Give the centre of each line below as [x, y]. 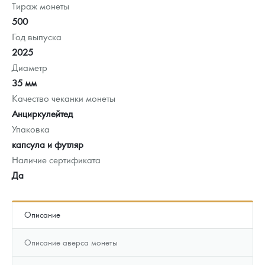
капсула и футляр [48, 144]
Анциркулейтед [42, 113]
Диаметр [30, 67]
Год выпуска [37, 36]
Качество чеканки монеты [64, 98]
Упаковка [31, 128]
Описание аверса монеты [71, 242]
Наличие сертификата [56, 159]
